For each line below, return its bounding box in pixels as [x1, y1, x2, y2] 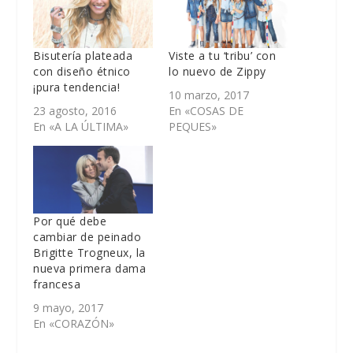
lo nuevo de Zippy [169, 63, 266, 79]
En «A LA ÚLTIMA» [33, 118, 129, 134]
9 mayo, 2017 [33, 300, 104, 316]
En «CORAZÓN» [33, 316, 115, 332]
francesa [33, 277, 81, 292]
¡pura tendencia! [33, 79, 121, 95]
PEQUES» [169, 118, 217, 134]
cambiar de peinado [33, 229, 142, 245]
